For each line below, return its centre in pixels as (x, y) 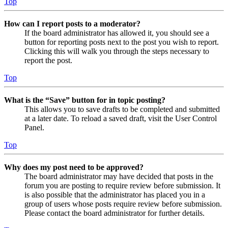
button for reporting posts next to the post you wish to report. (122, 42)
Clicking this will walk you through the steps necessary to (117, 51)
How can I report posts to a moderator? (72, 23)
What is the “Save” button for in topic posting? (85, 100)
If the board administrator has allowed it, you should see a (117, 33)
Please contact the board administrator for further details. (115, 213)
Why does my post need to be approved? (74, 167)
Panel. (34, 127)
